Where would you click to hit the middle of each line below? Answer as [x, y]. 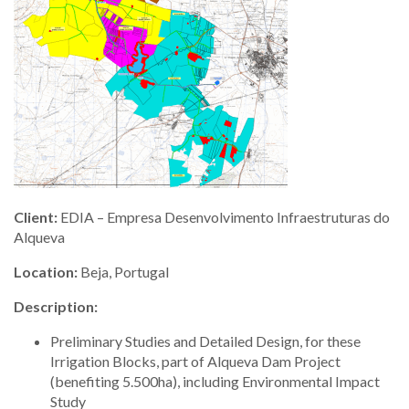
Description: [56, 306]
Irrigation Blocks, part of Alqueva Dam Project [195, 361]
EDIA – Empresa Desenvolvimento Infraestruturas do [224, 217]
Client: [36, 217]
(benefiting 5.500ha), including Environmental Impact [215, 381]
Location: [46, 272]
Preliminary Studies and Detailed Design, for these [205, 341]
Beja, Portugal [123, 272]
